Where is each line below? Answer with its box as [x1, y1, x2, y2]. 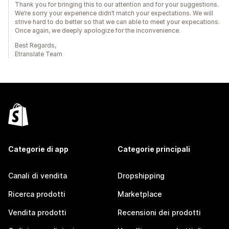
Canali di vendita [8, 171, 67, 180]
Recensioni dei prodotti [118, 208, 201, 217]
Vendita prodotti [8, 208, 66, 217]
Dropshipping [118, 171, 165, 180]
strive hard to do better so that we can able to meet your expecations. [15, 18, 220, 26]
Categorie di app [8, 145, 68, 153]
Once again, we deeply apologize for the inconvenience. [15, 27, 180, 34]
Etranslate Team [15, 50, 62, 58]
